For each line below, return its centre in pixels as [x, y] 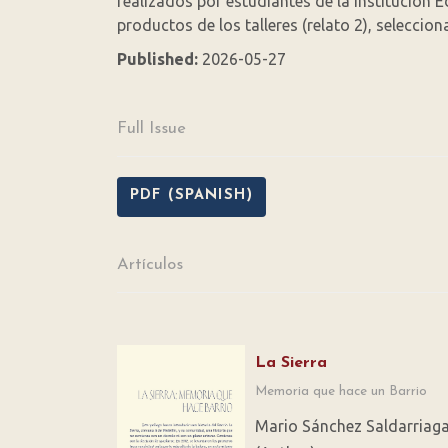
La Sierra [291, 363]
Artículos [150, 265]
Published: [159, 59]
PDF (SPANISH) [191, 196]
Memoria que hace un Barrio [341, 392]
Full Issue [151, 129]
